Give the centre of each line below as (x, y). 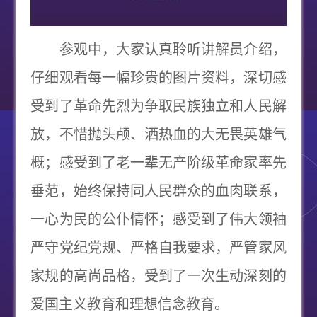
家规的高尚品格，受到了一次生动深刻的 (158, 276)
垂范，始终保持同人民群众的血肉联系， (158, 191)
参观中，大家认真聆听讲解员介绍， (158, 50)
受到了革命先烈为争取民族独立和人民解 (158, 106)
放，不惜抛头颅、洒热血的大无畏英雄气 (158, 135)
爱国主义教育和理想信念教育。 (130, 305)
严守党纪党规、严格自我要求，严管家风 (158, 248)
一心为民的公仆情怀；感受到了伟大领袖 (158, 220)
